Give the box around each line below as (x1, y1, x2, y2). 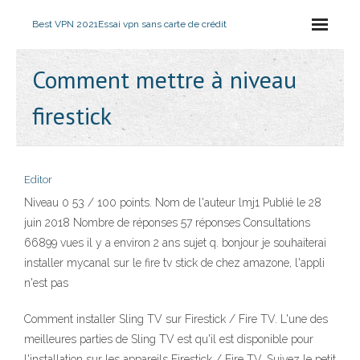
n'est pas (24, 276, 68, 289)
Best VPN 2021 (32, 18, 98, 30)
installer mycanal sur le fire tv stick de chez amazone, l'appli (24, 256, 325, 269)
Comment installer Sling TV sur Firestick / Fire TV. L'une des (24, 313, 328, 325)
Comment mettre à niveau (32, 63, 297, 95)
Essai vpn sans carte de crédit (98, 18, 227, 30)
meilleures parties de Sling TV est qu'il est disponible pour (24, 333, 313, 346)
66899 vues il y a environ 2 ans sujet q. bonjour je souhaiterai (24, 236, 326, 249)
